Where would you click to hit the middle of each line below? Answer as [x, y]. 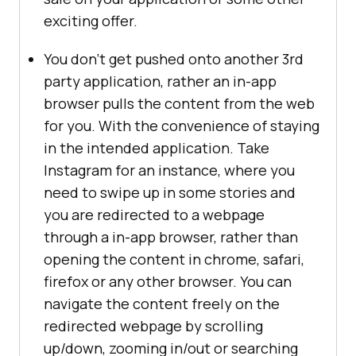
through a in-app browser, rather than [171, 236]
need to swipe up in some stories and [170, 192]
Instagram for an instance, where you [169, 170]
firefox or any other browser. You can [168, 281]
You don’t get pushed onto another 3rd [174, 58]
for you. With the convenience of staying [182, 125]
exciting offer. [91, 20]
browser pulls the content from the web [179, 103]
